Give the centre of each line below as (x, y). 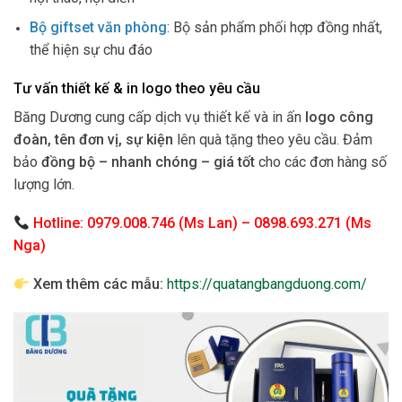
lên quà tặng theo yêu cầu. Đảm (273, 140)
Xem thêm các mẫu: (97, 284)
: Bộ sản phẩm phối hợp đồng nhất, (275, 27)
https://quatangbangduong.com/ (267, 284)
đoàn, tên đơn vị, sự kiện (93, 140)
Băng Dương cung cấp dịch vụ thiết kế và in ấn (159, 118)
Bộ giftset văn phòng (99, 27)
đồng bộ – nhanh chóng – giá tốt (148, 162)
